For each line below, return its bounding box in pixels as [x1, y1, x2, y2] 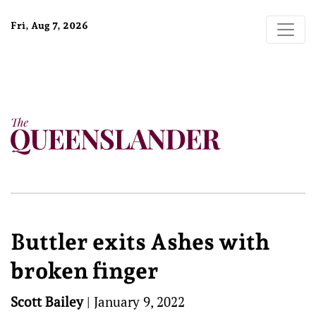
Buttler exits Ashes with [11, 229, 269, 255]
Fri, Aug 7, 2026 [11, 20, 88, 31]
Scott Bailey [11, 293, 83, 310]
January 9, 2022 [94, 293, 185, 310]
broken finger [11, 257, 159, 284]
